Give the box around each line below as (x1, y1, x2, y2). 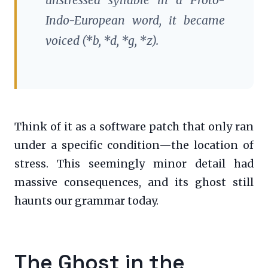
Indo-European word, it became (45, 13, 225, 28)
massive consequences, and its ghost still (14, 175, 254, 189)
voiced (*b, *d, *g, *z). (45, 33, 159, 48)
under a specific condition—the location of (14, 138, 254, 152)
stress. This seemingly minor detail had (14, 157, 254, 170)
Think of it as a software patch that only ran (14, 120, 254, 133)
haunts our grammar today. (14, 194, 159, 208)
